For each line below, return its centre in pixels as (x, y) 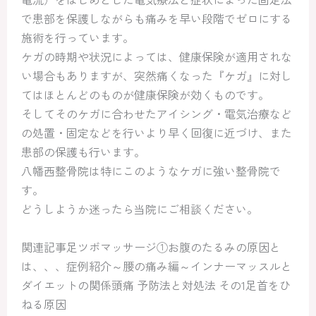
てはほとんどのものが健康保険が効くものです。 (145, 95)
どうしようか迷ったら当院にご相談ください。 (140, 209)
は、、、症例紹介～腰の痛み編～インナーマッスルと (157, 266)
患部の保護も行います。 (83, 152)
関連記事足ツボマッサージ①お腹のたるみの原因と (151, 247)
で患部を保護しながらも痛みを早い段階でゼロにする (157, 18)
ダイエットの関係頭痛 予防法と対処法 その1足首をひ (156, 285)
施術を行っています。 (78, 37)
